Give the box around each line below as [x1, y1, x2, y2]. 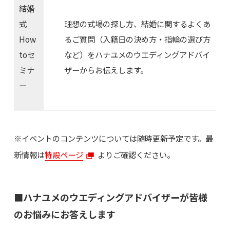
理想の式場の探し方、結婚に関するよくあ [64, 18, 210, 30]
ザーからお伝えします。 [64, 64, 148, 76]
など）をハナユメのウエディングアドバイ [64, 49, 210, 61]
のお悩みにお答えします [13, 207, 116, 221]
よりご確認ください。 [98, 148, 175, 160]
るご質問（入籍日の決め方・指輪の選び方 [64, 33, 210, 45]
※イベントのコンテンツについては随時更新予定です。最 [13, 132, 213, 144]
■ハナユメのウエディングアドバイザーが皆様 [13, 190, 207, 204]
